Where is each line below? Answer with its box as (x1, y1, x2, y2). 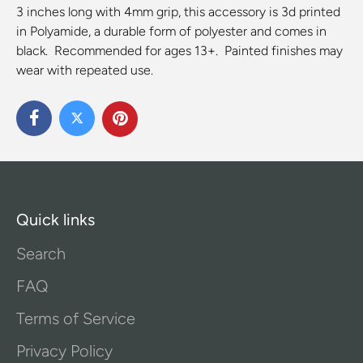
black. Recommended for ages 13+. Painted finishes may (16, 42, 343, 58)
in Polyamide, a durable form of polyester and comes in (16, 23, 327, 39)
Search (16, 244, 66, 263)
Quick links (16, 210, 95, 229)
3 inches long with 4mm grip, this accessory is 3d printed (16, 3, 340, 19)
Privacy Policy (16, 341, 113, 361)
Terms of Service (16, 309, 135, 328)
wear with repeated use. (16, 62, 153, 78)
